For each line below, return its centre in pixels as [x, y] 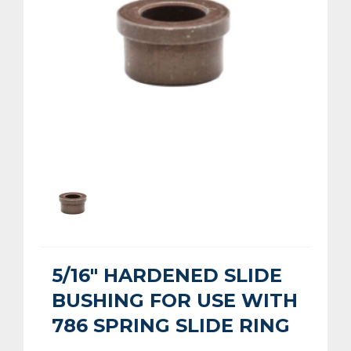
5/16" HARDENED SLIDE [167, 275]
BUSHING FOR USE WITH [175, 300]
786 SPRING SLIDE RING [171, 325]
